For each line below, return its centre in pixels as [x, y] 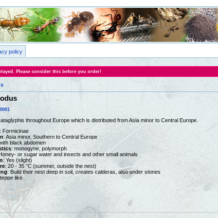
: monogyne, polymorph [39, 149]
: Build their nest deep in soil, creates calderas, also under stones [84, 172]
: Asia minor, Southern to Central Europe [50, 137]
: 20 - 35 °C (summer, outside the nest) [50, 166]
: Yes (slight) [17, 160]
